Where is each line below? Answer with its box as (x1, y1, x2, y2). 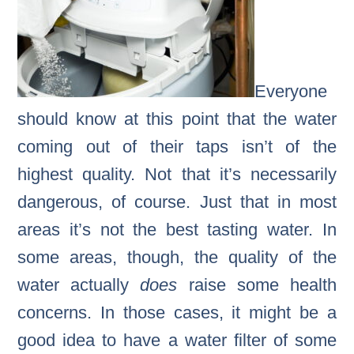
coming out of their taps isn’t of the (17, 136, 337, 156)
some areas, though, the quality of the (17, 247, 337, 267)
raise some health (188, 274, 337, 295)
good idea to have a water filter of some (17, 330, 337, 350)
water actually (17, 274, 141, 295)
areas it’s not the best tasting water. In (17, 219, 337, 239)
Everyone (254, 81, 328, 101)
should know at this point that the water (17, 108, 337, 129)
